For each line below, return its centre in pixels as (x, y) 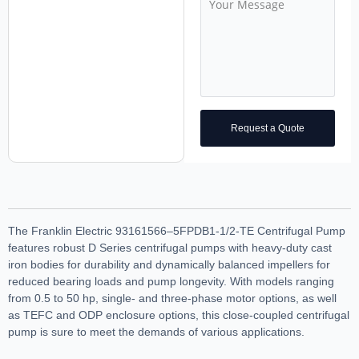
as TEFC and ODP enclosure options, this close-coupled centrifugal (179, 315)
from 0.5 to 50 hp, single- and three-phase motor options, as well (172, 298)
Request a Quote (267, 128)
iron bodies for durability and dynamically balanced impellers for (169, 264)
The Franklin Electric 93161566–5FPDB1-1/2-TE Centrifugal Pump (177, 231)
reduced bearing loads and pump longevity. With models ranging (171, 281)
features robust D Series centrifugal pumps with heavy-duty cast (170, 248)
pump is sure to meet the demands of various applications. (156, 332)
